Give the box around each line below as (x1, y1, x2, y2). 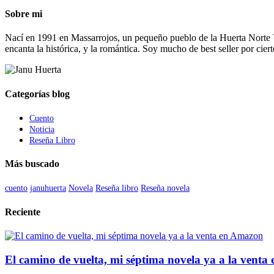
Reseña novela (141, 183, 190, 193)
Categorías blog (5, 88, 70, 99)
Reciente (5, 206, 40, 217)
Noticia (29, 124, 54, 134)
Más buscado (5, 158, 59, 169)
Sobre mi (5, 9, 42, 20)
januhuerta (30, 183, 66, 193)
